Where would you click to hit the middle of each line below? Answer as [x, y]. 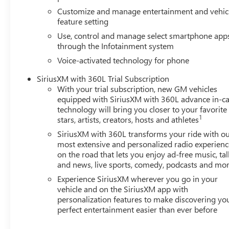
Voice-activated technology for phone [123, 60]
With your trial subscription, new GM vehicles [138, 89]
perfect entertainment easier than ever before [138, 210]
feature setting [83, 21]
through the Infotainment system [116, 46]
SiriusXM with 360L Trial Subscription [103, 79]
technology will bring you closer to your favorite [142, 109]
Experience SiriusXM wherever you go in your [138, 179]
